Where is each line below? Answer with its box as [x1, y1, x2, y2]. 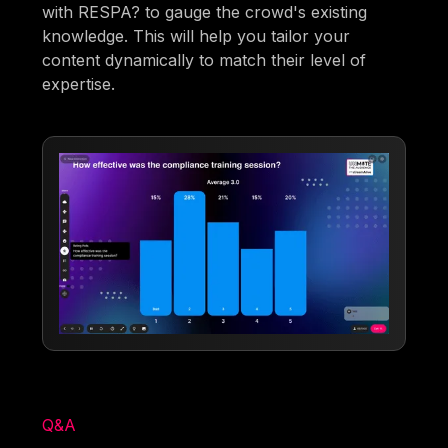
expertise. [42, 73, 116, 94]
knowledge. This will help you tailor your [42, 25, 351, 46]
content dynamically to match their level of [42, 49, 367, 70]
